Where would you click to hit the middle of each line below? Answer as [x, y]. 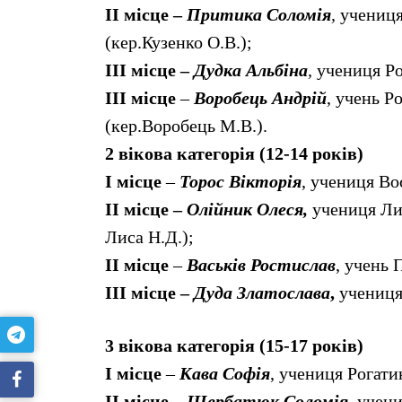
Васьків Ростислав [259, 265]
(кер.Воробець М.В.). [186, 126]
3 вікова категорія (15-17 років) [234, 346]
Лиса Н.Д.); [149, 237]
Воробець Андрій [258, 98]
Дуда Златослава [262, 293]
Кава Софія [223, 374]
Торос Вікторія [238, 182]
